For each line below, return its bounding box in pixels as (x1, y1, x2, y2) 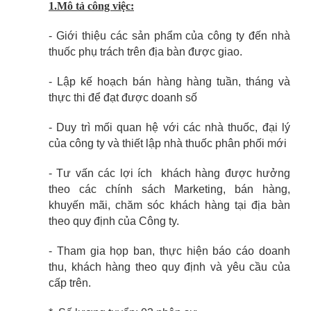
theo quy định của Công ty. (49, 215, 179, 227)
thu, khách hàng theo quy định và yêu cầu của (49, 261, 290, 273)
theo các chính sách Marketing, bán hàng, (49, 183, 290, 195)
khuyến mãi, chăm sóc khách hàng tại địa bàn (49, 199, 290, 211)
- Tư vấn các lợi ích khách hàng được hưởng (49, 167, 290, 179)
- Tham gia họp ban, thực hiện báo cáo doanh (49, 245, 290, 257)
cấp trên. (49, 277, 91, 289)
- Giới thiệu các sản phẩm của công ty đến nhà (49, 30, 290, 42)
